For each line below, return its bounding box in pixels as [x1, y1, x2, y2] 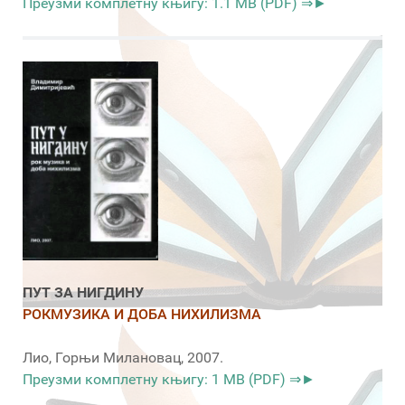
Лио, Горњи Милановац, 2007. [23, 349, 223, 367]
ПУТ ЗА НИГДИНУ [23, 284, 144, 302]
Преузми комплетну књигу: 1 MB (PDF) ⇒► [23, 371, 316, 389]
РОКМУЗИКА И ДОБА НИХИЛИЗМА [23, 306, 261, 324]
